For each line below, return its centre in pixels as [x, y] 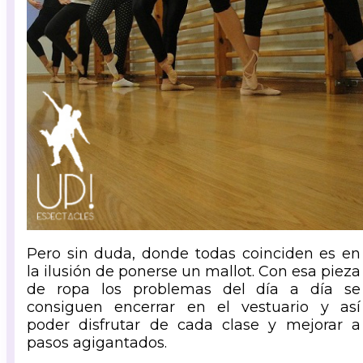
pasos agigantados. [97, 342]
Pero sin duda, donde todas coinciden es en [194, 253]
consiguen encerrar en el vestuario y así [194, 307]
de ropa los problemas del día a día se [194, 289]
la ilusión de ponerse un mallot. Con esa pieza [194, 271]
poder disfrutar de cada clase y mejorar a [194, 325]
